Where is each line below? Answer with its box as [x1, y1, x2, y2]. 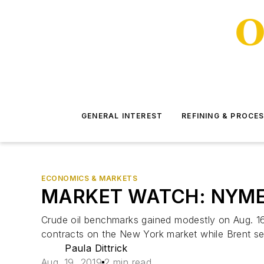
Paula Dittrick [65, 242, 128, 254]
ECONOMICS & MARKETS [41, 174, 138, 183]
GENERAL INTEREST [81, 111, 163, 120]
